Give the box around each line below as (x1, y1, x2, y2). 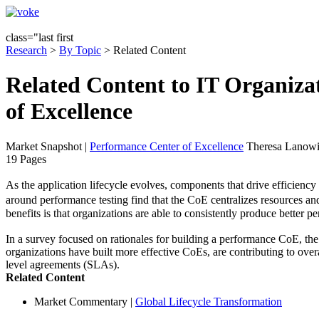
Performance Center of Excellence (90, 140, 244, 152)
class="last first (6, 31, 73, 43)
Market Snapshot (6, 140, 82, 152)
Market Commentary (34, 295, 127, 308)
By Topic (59, 44, 101, 56)
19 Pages (6, 152, 46, 165)
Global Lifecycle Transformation (135, 295, 282, 308)
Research (6, 44, 47, 56)
